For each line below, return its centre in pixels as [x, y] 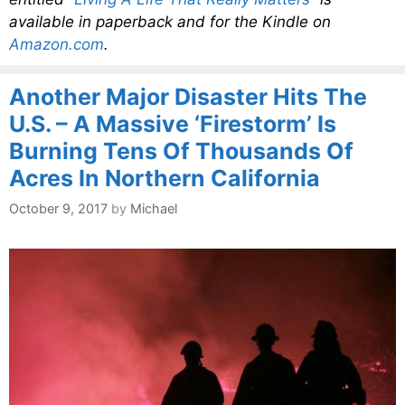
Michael [154, 208]
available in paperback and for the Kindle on [170, 22]
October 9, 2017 [58, 208]
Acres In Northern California [165, 179]
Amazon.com [57, 45]
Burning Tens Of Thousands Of [181, 151]
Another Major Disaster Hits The [188, 97]
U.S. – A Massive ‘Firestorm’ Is [173, 124]
